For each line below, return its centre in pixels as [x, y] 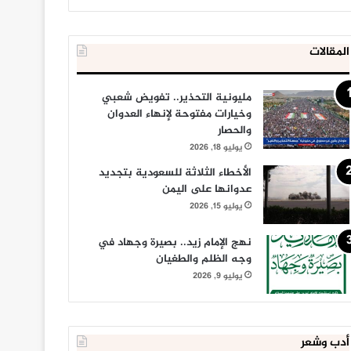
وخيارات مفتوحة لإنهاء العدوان [179, 114]
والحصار [234, 130]
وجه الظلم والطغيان [203, 259]
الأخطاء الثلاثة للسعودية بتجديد [175, 172]
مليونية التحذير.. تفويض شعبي [176, 97]
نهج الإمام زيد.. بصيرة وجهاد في [174, 242]
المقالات [329, 52]
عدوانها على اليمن [206, 189]
